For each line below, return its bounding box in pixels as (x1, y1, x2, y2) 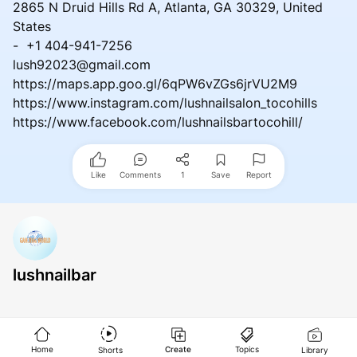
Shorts (97, 344, 123, 355)
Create (165, 343, 192, 354)
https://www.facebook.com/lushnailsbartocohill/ (13, 113, 303, 130)
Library (300, 344, 328, 355)
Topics (234, 343, 259, 354)
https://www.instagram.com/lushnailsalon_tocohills (13, 94, 317, 111)
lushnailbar (13, 265, 96, 284)
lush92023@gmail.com (13, 56, 167, 73)
